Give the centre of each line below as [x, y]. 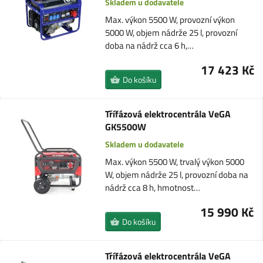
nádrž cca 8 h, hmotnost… [152, 188]
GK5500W [125, 127]
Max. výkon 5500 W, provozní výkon [170, 20]
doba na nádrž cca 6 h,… [150, 45]
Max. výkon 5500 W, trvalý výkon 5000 [174, 162]
